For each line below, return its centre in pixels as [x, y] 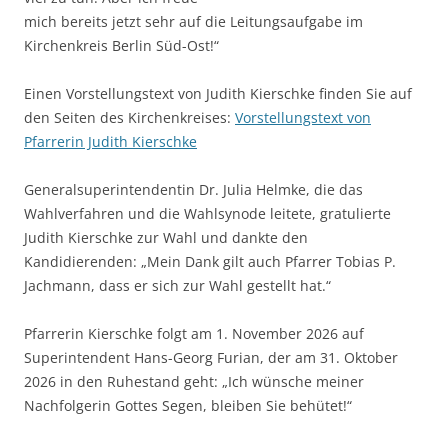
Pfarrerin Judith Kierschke [110, 142]
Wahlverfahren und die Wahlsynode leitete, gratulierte [207, 214]
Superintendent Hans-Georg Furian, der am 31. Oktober [211, 358]
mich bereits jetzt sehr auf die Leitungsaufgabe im [193, 22]
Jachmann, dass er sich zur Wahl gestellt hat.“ [177, 286]
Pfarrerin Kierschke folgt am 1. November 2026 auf [194, 334]
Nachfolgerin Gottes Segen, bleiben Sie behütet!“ [188, 406]
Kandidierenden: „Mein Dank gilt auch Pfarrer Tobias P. [210, 262]
